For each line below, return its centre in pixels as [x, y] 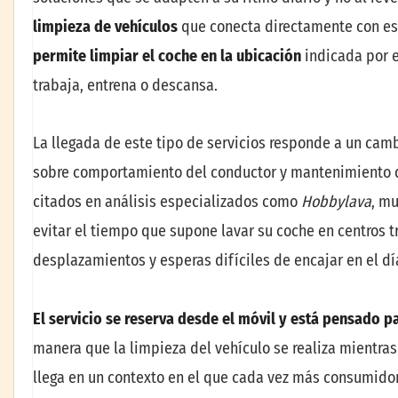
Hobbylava [336, 202]
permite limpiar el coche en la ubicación [167, 56]
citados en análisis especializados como [167, 202]
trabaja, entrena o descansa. [125, 85]
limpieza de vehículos [105, 26]
